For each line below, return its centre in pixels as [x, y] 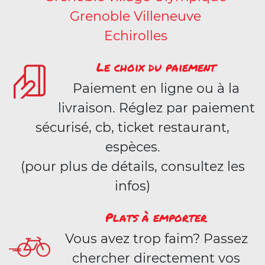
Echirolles [135, 36]
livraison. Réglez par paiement [156, 108]
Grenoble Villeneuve [135, 16]
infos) [132, 186]
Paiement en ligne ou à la [156, 88]
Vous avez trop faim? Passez [156, 239]
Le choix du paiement [156, 67]
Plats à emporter [156, 217]
